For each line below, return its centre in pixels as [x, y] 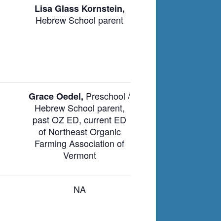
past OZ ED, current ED [79, 119]
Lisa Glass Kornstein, [79, 8]
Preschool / [108, 95]
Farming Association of [79, 143]
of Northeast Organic [79, 131]
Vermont [79, 155]
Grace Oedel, [57, 96]
